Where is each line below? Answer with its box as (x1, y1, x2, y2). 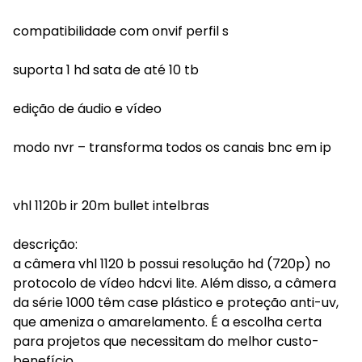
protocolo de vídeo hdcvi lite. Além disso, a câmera (13, 274, 336, 293)
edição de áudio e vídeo (13, 99, 162, 118)
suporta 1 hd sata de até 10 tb (13, 61, 199, 79)
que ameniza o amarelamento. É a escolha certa (13, 313, 322, 331)
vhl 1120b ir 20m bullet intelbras (13, 196, 209, 215)
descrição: (13, 235, 78, 254)
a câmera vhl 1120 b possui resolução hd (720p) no (13, 255, 330, 273)
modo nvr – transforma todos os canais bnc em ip (13, 138, 331, 157)
